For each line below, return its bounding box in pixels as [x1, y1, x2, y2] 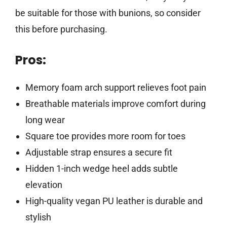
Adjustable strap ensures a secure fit [25, 147, 172, 158]
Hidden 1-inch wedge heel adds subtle [25, 163, 178, 174]
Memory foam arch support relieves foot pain [25, 82, 206, 93]
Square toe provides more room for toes [25, 131, 185, 142]
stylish [25, 212, 51, 223]
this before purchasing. [15, 24, 107, 35]
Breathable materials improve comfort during [25, 98, 206, 109]
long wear [25, 115, 65, 126]
